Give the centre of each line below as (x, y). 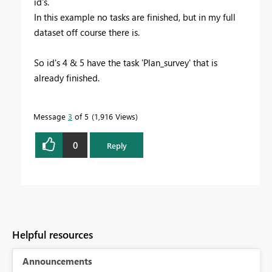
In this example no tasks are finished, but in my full (135, 17)
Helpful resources (53, 235)
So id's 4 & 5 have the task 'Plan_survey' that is (126, 63)
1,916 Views (115, 117)
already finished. (67, 78)
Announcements (57, 261)
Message (51, 117)
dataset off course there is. (87, 32)
